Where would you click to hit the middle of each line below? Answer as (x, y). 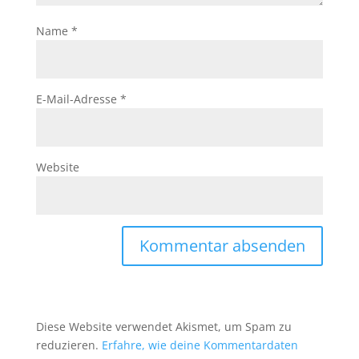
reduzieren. (69, 345)
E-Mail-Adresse (78, 99)
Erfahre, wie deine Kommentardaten (200, 345)
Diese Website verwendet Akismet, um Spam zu (163, 327)
